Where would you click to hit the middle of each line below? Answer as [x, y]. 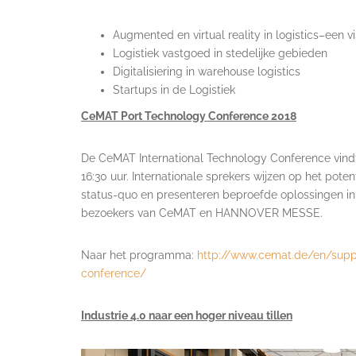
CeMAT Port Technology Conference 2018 [189, 116]
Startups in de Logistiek [174, 90]
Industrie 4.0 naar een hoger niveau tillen [187, 316]
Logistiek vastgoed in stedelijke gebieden [220, 54]
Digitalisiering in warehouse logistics [207, 72]
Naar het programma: [139, 255]
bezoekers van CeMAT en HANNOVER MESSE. [202, 213]
